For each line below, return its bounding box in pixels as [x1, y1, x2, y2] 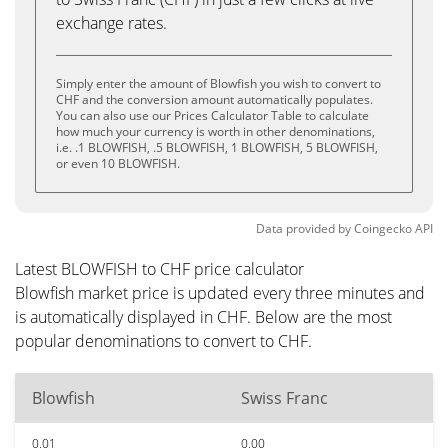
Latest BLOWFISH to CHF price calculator [15, 258, 304, 280]
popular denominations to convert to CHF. [15, 330, 312, 352]
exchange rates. [56, 12, 167, 34]
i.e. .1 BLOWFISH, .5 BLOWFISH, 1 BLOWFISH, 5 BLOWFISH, [56, 139, 378, 156]
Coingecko [354, 220, 412, 237]
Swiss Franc [241, 387, 328, 409]
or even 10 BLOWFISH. [56, 155, 180, 172]
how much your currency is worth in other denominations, [56, 123, 375, 140]
